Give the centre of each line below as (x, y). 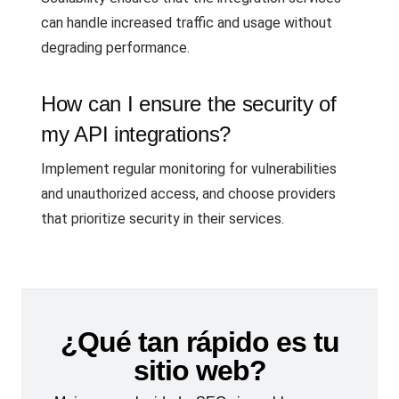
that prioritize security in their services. (163, 219)
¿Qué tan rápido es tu (199, 342)
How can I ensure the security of (189, 104)
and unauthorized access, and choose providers (188, 194)
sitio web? (199, 371)
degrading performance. (115, 48)
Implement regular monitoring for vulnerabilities (189, 169)
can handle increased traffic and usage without (187, 23)
